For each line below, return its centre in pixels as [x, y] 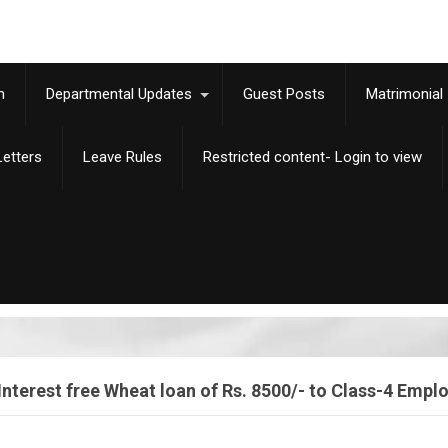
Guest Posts [284, 94]
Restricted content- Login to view [312, 157]
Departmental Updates [119, 94]
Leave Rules [122, 157]
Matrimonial [404, 94]
